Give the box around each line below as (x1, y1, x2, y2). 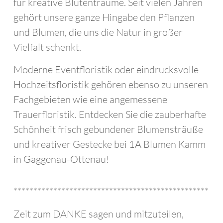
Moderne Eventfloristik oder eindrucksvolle (13, 63, 199, 76)
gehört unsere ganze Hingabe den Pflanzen (13, 11, 195, 23)
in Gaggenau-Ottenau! (13, 153, 109, 165)
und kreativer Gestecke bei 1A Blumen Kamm (13, 138, 206, 150)
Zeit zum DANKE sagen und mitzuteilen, (13, 208, 184, 220)
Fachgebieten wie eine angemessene (13, 93, 167, 106)
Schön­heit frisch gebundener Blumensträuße (13, 123, 203, 135)
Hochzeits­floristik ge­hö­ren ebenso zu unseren (13, 78, 208, 91)
